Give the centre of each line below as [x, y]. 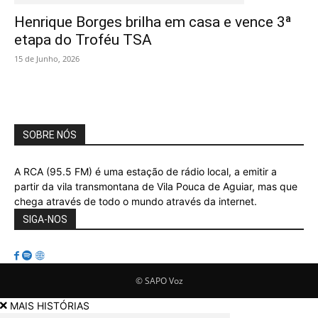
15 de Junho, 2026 [47, 59]
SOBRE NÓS [50, 135]
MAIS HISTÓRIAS [50, 306]
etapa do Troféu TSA [83, 40]
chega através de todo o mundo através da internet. [136, 202]
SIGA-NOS [45, 220]
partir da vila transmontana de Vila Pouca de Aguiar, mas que [156, 187]
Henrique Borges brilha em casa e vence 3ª [153, 22]
